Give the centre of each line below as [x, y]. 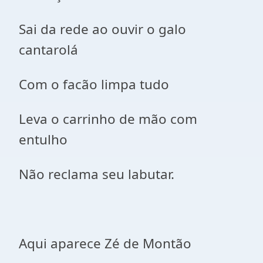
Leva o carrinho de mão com [108, 119]
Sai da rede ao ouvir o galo [102, 29]
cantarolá [48, 50]
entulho [43, 139]
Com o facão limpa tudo [94, 84]
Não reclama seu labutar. [97, 174]
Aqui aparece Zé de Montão [105, 243]
